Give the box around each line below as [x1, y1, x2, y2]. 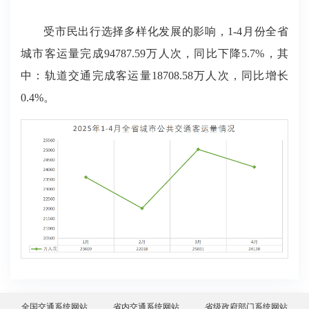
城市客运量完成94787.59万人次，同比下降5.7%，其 [21, 48, 288, 59]
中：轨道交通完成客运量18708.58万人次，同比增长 [21, 70, 288, 81]
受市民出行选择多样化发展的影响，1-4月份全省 [21, 26, 288, 37]
